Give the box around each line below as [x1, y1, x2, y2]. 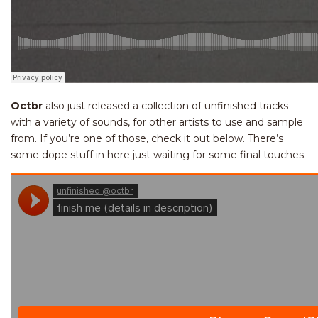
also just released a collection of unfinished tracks [43, 99, 288, 112]
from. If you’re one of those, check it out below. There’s [11, 131, 283, 145]
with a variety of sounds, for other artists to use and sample [11, 115, 303, 128]
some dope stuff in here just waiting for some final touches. [11, 148, 306, 161]
